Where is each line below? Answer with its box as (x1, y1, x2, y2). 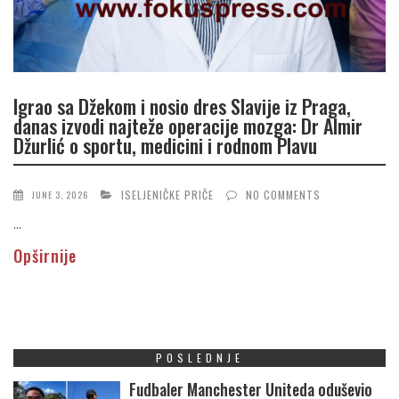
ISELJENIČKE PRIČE (121, 187, 214, 203)
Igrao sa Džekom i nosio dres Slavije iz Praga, (13, 91, 351, 120)
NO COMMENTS (246, 187, 321, 203)
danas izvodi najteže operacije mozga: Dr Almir (13, 110, 362, 140)
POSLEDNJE (155, 350, 244, 366)
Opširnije (13, 244, 77, 268)
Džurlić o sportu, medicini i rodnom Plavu (13, 130, 317, 159)
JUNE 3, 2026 (32, 188, 88, 202)
